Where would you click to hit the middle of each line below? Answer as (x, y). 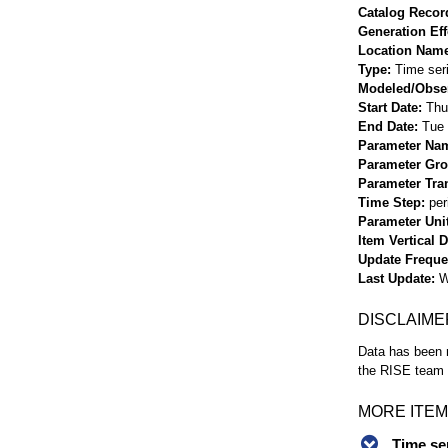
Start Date (388, 107)
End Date (386, 126)
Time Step (389, 202)
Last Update (394, 278)
